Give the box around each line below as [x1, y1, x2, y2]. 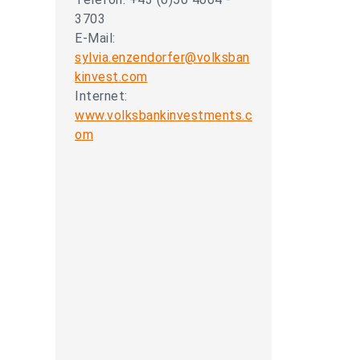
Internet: [75, 88, 128, 104]
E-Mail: [75, 31, 116, 46]
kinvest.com [75, 69, 148, 84]
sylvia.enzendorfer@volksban [75, 50, 250, 65]
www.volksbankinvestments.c [75, 108, 252, 123]
